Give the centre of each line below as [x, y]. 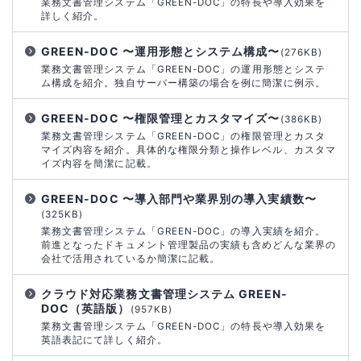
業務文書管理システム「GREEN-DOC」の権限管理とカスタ [183, 136]
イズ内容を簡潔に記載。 [99, 163]
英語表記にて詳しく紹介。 [104, 340]
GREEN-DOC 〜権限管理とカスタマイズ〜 [161, 118]
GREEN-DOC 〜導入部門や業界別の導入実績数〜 [179, 198]
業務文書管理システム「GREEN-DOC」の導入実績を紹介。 [184, 231]
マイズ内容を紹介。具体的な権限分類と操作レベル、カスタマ [189, 149]
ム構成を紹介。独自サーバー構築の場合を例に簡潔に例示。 [183, 83]
